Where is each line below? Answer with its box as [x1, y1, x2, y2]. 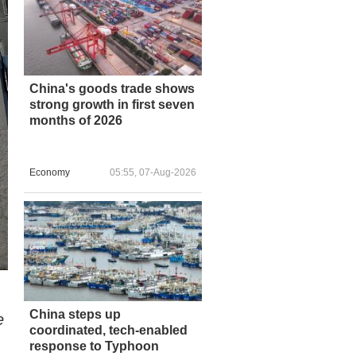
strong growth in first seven [29, 97, 195, 111]
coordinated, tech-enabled [29, 323, 188, 337]
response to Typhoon [29, 339, 159, 353]
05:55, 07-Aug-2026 [110, 167, 196, 179]
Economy [29, 167, 70, 179]
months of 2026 [29, 113, 122, 127]
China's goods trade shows [29, 81, 195, 95]
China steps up [29, 307, 121, 321]
